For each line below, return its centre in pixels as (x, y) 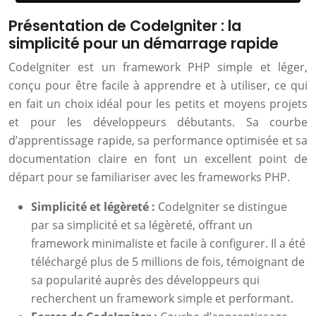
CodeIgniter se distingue (223, 207)
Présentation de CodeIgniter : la (125, 26)
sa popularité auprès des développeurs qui (145, 280)
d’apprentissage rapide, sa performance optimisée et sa (158, 140)
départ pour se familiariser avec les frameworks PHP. (149, 177)
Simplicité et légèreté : (95, 207)
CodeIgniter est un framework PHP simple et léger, (158, 67)
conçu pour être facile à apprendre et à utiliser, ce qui (158, 85)
